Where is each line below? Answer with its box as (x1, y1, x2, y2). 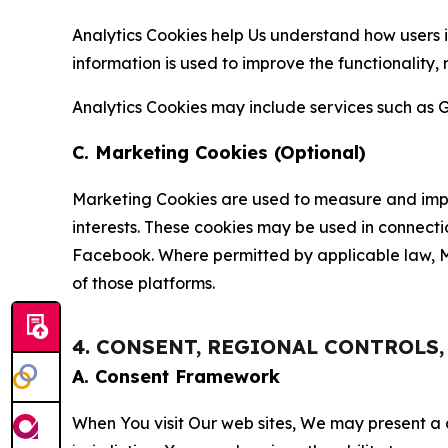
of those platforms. (72, 272, 215, 293)
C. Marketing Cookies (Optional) (72, 140, 366, 164)
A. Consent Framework (72, 364, 280, 388)
